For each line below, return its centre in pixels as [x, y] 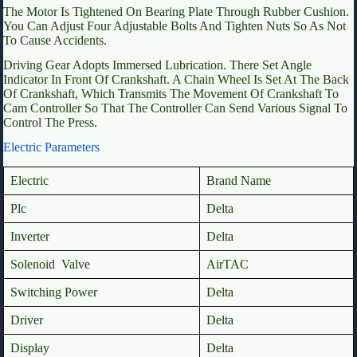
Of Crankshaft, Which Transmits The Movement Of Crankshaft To [171, 94]
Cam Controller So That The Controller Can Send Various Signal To [175, 108]
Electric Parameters [51, 147]
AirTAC [228, 264]
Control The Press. [50, 123]
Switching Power [54, 292]
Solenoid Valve [50, 264]
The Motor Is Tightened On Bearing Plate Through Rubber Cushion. [176, 12]
